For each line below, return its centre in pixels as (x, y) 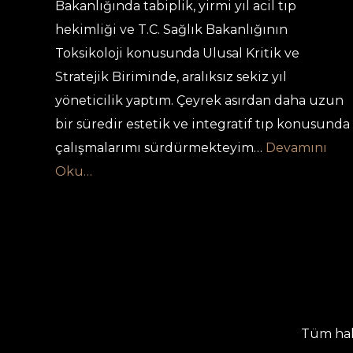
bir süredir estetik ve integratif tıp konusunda (203, 124)
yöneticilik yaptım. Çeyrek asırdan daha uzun (199, 100)
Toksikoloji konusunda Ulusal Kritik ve (177, 53)
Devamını (296, 148)
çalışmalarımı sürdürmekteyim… (159, 148)
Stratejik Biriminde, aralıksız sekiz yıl (171, 77)
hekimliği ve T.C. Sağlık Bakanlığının (171, 30)
